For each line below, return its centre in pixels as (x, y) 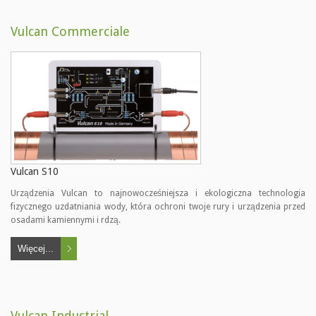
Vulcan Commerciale (70, 31)
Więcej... (36, 249)
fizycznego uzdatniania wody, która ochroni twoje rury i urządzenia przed (158, 207)
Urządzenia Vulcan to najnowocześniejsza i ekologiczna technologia (158, 193)
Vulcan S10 (35, 171)
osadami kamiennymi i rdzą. (66, 220)
